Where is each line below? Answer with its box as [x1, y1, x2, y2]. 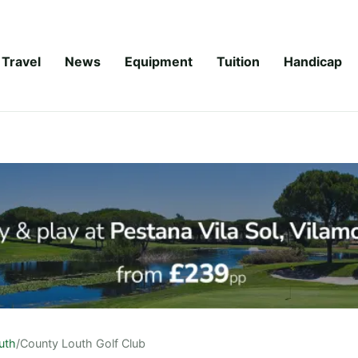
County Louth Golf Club [20, 336, 145, 350]
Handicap [284, 53, 342, 70]
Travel [2, 53, 41, 70]
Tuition [217, 53, 260, 70]
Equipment [125, 53, 193, 70]
